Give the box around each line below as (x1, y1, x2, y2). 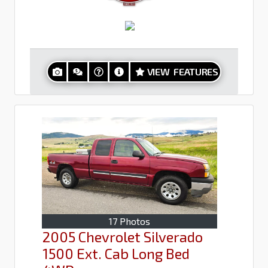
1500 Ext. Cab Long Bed (42, 245, 190, 263)
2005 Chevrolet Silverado (42, 228, 203, 246)
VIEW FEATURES (147, 65, 218, 77)
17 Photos (109, 215, 150, 227)
